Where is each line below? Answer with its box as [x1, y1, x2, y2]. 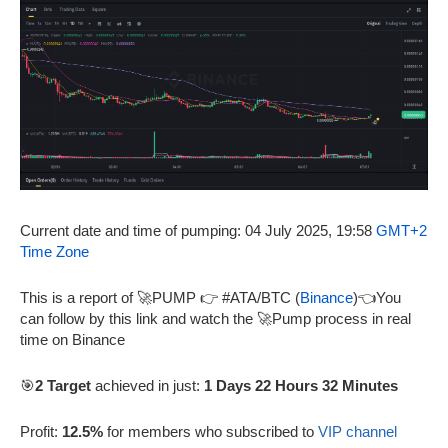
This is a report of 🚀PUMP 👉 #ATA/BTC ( [20, 289, 300, 307]
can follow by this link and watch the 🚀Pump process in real [20, 310, 411, 328]
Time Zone [20, 243, 89, 261]
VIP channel [318, 423, 397, 441]
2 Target [35, 377, 91, 395]
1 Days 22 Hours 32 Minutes [204, 377, 398, 395]
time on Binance [20, 331, 125, 349]
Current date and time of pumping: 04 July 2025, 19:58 [20, 222, 376, 240]
